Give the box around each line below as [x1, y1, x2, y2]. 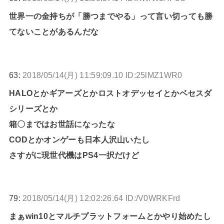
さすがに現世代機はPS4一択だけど [8, 150, 139, 159]
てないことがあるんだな [8, 27, 99, 36]
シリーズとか [8, 103, 58, 113]
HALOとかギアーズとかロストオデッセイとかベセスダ [8, 88, 212, 97]
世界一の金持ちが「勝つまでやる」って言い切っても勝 [8, 11, 213, 21]
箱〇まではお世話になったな [8, 119, 115, 128]
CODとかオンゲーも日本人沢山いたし [8, 134, 150, 144]
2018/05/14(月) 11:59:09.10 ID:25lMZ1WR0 [22, 70, 182, 79]
